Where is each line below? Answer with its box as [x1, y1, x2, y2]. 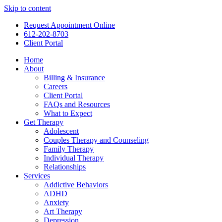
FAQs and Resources [44, 100, 110, 109]
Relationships [44, 163, 86, 171]
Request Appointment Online [24, 21, 115, 29]
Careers [44, 82, 67, 91]
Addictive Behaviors [44, 180, 108, 189]
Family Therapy [44, 145, 94, 153]
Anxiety [44, 198, 69, 207]
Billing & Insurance [44, 73, 105, 82]
